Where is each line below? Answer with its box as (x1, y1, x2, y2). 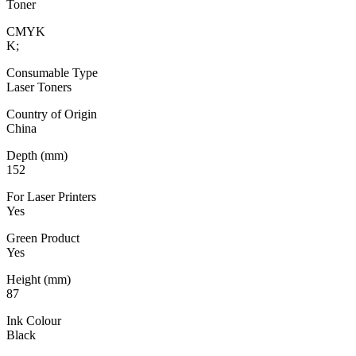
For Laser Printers (6, 189, 96, 203)
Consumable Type (6, 65, 98, 79)
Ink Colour (6, 313, 61, 327)
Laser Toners (6, 79, 72, 94)
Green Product (6, 230, 79, 245)
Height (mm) (6, 272, 71, 286)
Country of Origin (6, 106, 97, 121)
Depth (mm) (6, 148, 68, 162)
